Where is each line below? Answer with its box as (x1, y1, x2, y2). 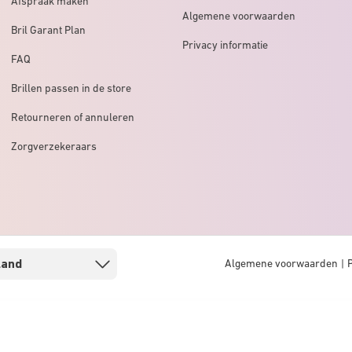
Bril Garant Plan (11, 23, 86, 36)
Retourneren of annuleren (11, 110, 134, 123)
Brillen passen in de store (11, 81, 131, 94)
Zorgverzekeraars (11, 139, 97, 152)
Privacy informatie (182, 38, 268, 51)
